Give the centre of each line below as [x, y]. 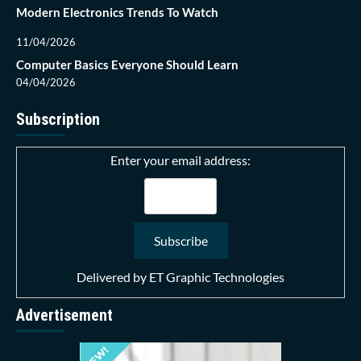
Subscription [58, 120]
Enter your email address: [180, 160]
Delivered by [113, 277]
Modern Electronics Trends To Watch [117, 12]
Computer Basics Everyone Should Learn [127, 65]
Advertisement [64, 315]
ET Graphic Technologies [217, 277]
